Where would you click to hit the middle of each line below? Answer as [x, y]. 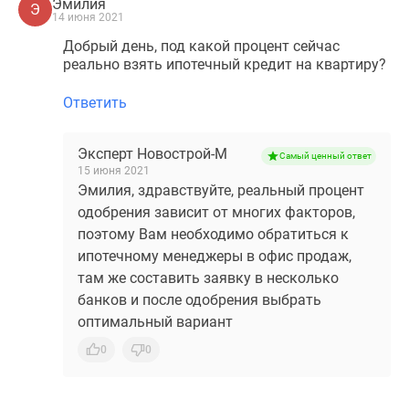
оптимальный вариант [155, 322]
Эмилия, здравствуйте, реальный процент [221, 190]
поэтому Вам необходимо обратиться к [213, 234]
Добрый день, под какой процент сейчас [201, 46]
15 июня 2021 [114, 171]
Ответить [95, 103]
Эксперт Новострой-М [152, 154]
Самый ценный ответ [325, 156]
